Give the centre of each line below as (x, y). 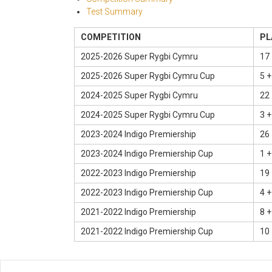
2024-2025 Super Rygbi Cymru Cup (148, 115)
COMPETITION (111, 37)
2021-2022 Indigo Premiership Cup (147, 232)
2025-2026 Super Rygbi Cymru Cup (148, 76)
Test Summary (114, 12)
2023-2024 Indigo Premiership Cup (147, 154)
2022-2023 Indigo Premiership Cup (147, 193)
